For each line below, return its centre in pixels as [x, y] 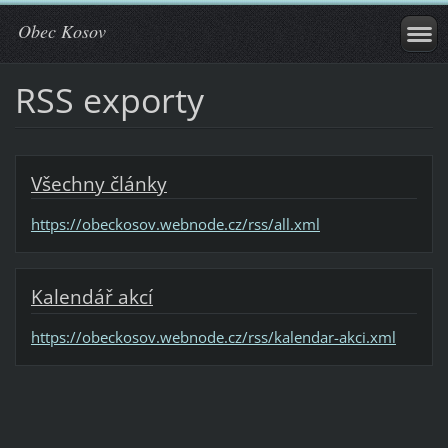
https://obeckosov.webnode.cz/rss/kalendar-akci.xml [213, 337]
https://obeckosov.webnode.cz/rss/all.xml [175, 223]
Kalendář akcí [91, 296]
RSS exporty [109, 99]
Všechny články [98, 183]
